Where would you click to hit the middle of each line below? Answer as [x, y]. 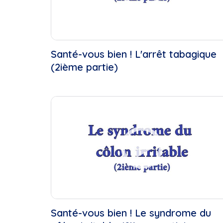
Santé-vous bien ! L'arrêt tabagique [134, 54]
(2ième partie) [84, 67]
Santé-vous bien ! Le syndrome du [131, 213]
